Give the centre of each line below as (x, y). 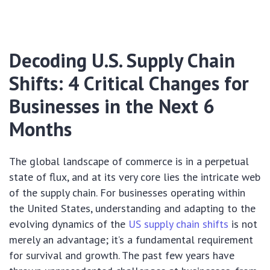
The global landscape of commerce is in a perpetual (129, 162)
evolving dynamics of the (69, 224)
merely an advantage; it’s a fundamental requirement (131, 240)
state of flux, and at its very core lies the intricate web (135, 177)
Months (40, 129)
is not (243, 224)
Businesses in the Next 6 (111, 106)
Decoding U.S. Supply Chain (122, 61)
